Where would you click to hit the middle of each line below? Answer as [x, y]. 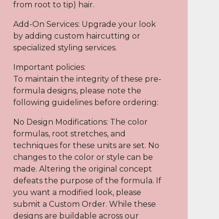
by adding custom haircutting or [77, 36]
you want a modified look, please [77, 192]
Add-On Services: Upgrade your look [84, 24]
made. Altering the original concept [82, 169]
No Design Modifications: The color [80, 122]
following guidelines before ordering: [86, 102]
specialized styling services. [65, 48]
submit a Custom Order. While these [84, 204]
